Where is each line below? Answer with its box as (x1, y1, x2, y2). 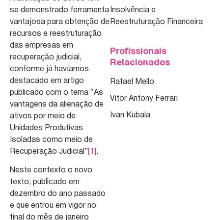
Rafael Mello (110, 79, 154, 86)
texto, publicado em (10, 179, 80, 186)
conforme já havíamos (10, 65, 89, 73)
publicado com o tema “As (10, 89, 103, 96)
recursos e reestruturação (10, 30, 102, 37)
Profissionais (110, 48, 166, 56)
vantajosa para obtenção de (10, 18, 110, 26)
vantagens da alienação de (10, 101, 104, 108)
